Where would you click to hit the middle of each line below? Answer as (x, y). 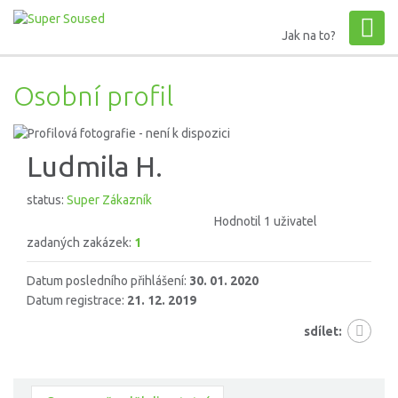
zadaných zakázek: (80, 243)
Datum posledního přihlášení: (108, 281)
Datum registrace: (77, 301)
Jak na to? (309, 36)
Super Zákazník (109, 200)
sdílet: (323, 332)
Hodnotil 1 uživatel (266, 222)
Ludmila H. (95, 167)
